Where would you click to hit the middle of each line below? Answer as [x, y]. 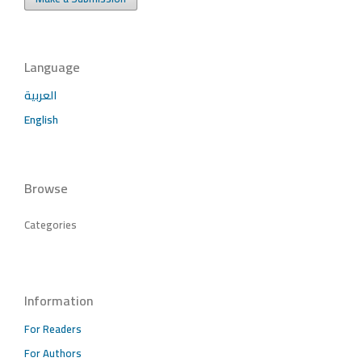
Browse [46, 188]
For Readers [53, 328]
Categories [51, 224]
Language [52, 67]
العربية [40, 95]
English [41, 119]
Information [59, 300]
